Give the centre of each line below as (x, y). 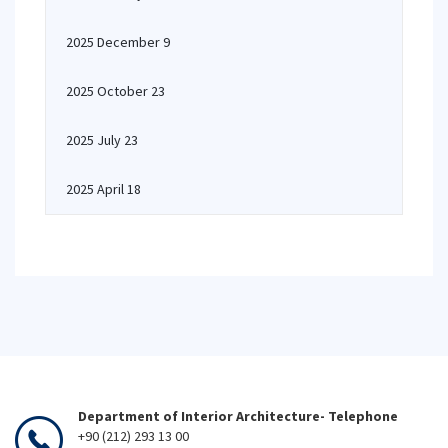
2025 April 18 (103, 189)
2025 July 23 (102, 140)
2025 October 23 (115, 91)
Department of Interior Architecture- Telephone (238, 416)
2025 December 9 (118, 42)
